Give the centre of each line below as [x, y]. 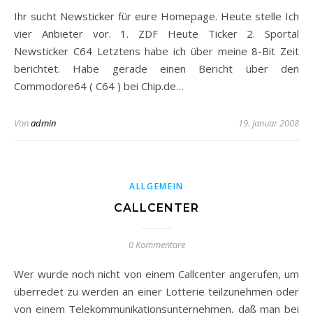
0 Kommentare [156, 245]
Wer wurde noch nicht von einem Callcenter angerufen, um [19, 274]
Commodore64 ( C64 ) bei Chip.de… [99, 86]
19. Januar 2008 [269, 123]
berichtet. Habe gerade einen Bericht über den [156, 68]
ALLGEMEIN [156, 186]
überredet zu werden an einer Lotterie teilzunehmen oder [156, 291]
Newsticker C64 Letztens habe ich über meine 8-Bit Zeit [156, 51]
